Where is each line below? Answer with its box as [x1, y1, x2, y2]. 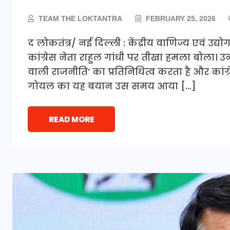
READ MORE [48, 113, 94, 125]
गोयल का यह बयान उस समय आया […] [28, 79, 196, 92]
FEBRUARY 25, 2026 [144, 14, 216, 23]
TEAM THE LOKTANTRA [39, 14, 122, 23]
